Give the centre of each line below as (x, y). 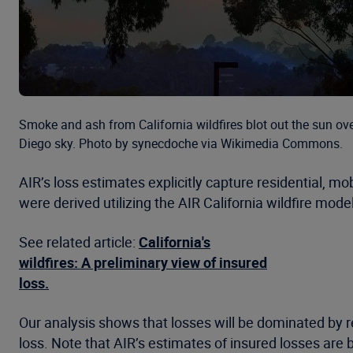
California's (175, 242)
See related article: (79, 242)
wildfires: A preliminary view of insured (143, 262)
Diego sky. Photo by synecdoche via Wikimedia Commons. (181, 143)
